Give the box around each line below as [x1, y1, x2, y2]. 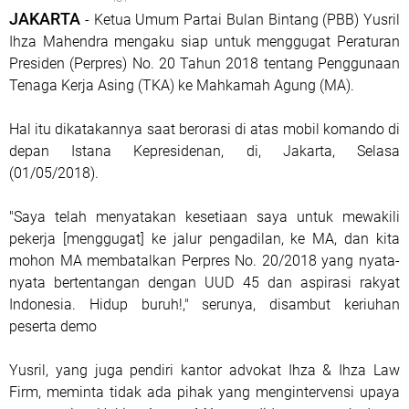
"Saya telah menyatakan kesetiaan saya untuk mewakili [9, 208, 400, 225]
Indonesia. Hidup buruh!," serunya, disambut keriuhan [9, 296, 400, 313]
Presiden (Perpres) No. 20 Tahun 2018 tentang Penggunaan [9, 55, 400, 72]
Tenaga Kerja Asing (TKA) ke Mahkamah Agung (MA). [9, 77, 354, 94]
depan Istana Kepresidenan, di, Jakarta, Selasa [9, 142, 400, 160]
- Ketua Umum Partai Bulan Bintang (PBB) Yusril [80, 11, 400, 28]
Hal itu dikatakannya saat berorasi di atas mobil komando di [9, 121, 400, 138]
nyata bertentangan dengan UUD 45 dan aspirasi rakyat [9, 274, 400, 291]
